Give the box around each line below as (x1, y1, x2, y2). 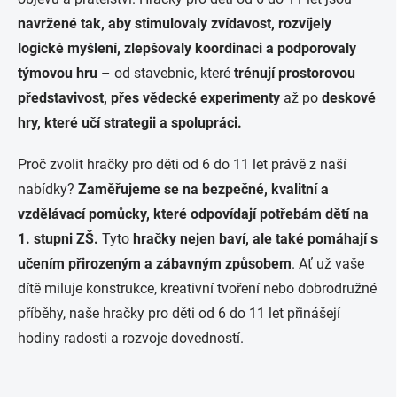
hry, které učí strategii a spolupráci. (18, 113, 242, 131)
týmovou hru (18, 64, 97, 82)
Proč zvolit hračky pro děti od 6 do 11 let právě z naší (18, 155, 346, 173)
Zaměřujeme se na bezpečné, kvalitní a (78, 180, 329, 198)
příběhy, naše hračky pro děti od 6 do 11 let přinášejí (18, 304, 340, 322)
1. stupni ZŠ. (18, 230, 98, 247)
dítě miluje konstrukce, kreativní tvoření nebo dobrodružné (18, 279, 377, 297)
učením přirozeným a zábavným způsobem (18, 254, 292, 272)
